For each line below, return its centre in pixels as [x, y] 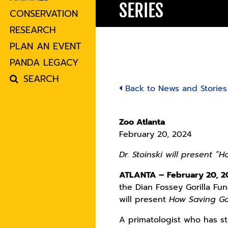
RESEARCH [33, 30]
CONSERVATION [44, 14]
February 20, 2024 [156, 134]
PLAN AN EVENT [46, 47]
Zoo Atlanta [142, 122]
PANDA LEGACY [45, 63]
